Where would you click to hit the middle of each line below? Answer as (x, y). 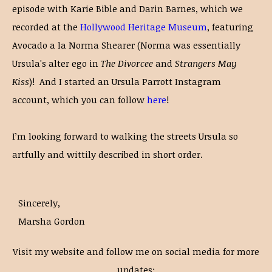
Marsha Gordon (52, 221)
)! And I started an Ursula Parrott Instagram (125, 81)
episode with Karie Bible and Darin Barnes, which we (127, 8)
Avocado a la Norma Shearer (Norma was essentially (126, 45)
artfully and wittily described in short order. (107, 154)
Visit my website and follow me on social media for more (136, 251)
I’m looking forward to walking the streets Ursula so (125, 136)
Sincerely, (39, 203)
